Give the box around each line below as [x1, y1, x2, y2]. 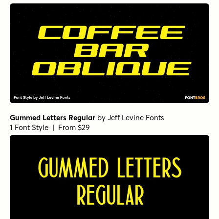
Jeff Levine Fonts [108, 113, 164, 123]
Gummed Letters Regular [10, 113, 95, 123]
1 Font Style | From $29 [10, 123, 90, 132]
